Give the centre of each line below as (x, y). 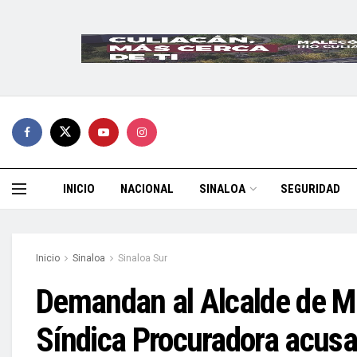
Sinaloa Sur (143, 258)
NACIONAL (147, 189)
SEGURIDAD (310, 189)
